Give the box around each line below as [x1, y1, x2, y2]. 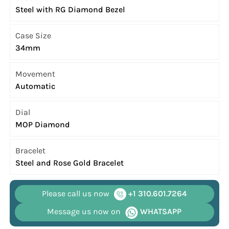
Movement [15, 69, 56, 79]
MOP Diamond [15, 120, 71, 130]
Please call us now [42, 189, 110, 199]
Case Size [15, 31, 52, 41]
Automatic [15, 81, 56, 91]
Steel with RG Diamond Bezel [15, 5, 126, 15]
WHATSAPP [138, 207, 182, 217]
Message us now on [47, 207, 121, 217]
